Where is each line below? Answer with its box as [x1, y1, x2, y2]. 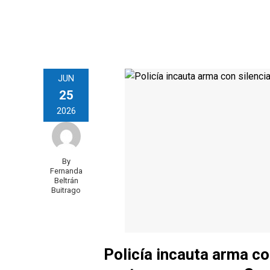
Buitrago [51, 185, 81, 195]
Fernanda [49, 166, 83, 175]
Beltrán [54, 175, 78, 185]
